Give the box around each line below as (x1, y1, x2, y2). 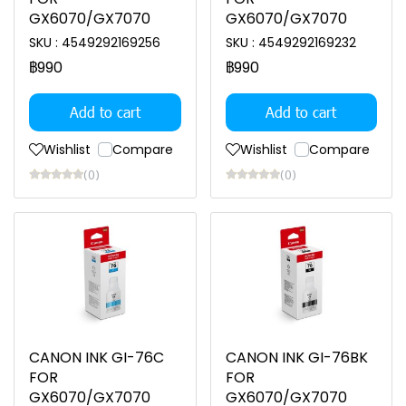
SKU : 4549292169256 (29, 34, 160, 52)
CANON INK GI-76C (29, 347, 164, 368)
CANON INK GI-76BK (225, 347, 368, 368)
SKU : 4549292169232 (225, 34, 356, 52)
